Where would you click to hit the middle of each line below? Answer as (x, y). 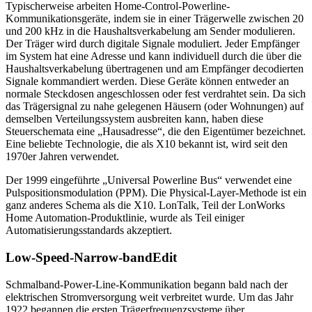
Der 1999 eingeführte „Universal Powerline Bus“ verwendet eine (149, 180)
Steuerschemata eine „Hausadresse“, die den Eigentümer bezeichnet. (156, 132)
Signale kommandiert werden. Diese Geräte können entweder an (147, 81)
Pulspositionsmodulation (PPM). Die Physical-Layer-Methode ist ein (156, 193)
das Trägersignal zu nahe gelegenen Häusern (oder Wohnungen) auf (155, 107)
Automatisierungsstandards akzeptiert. (89, 231)
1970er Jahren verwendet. (62, 157)
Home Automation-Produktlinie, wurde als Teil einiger (125, 218)
